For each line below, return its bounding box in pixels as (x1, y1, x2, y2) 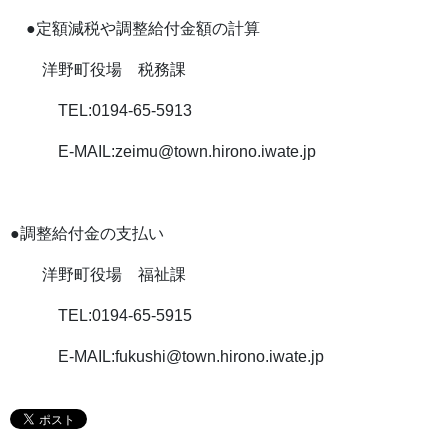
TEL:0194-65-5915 (10, 307, 192, 324)
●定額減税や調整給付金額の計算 (10, 20, 260, 37)
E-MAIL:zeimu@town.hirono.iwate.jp (10, 143, 316, 160)
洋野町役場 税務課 (10, 61, 186, 78)
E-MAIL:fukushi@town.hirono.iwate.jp (10, 348, 324, 365)
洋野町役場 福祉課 (10, 266, 186, 283)
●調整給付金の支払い (10, 225, 164, 242)
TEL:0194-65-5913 (10, 102, 192, 119)
